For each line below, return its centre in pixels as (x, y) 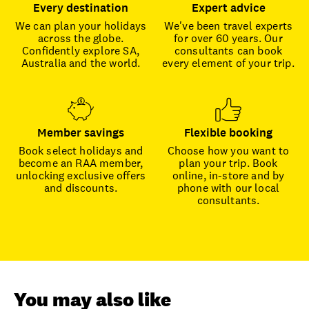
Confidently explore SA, (81, 50)
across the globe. (81, 38)
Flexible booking (228, 132)
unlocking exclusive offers (81, 175)
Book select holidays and (81, 150)
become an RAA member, (81, 163)
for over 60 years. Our (228, 38)
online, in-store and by (228, 175)
